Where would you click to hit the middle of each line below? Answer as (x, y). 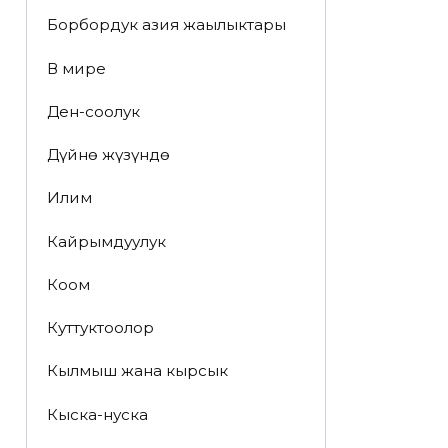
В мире (76, 68)
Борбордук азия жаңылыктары (166, 25)
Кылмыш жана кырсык (137, 371)
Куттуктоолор (100, 328)
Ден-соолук (93, 111)
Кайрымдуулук (106, 241)
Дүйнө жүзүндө (108, 155)
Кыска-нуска (97, 414)
